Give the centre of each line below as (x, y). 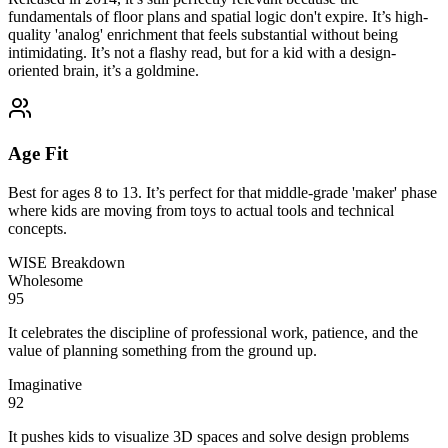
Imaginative (45, 384)
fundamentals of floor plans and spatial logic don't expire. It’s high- (218, 17)
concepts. (37, 228)
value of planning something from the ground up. (162, 350)
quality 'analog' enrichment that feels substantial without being (203, 35)
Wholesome (45, 280)
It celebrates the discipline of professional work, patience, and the (213, 332)
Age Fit (38, 153)
